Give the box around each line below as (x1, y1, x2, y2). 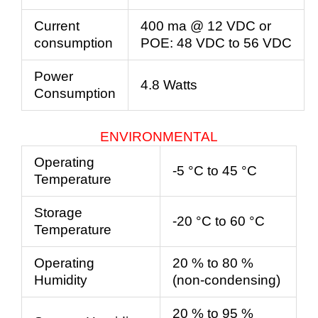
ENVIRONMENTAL (100, 129, 218, 145)
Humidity (34, 273, 87, 288)
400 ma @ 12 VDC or (141, 18, 271, 33)
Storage (34, 205, 82, 221)
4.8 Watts (141, 77, 197, 92)
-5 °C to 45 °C (172, 163, 257, 179)
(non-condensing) (172, 273, 280, 288)
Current (34, 18, 79, 33)
